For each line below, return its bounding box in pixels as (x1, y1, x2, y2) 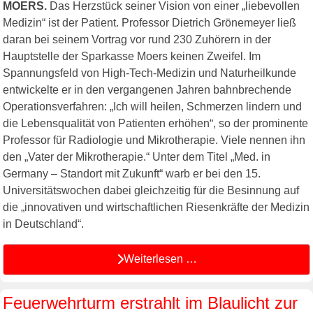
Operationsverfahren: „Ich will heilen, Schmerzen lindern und (3, 100, 302, 112)
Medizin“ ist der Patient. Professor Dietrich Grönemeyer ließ (3, 16, 296, 29)
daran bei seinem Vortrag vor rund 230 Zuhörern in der (3, 33, 271, 45)
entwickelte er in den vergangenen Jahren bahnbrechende (3, 83, 291, 96)
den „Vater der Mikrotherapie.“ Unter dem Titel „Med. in (3, 150, 270, 163)
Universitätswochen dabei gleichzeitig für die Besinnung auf (3, 184, 299, 196)
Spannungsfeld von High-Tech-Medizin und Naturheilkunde (3, 66, 296, 79)
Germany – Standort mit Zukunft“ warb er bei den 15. (3, 167, 261, 180)
